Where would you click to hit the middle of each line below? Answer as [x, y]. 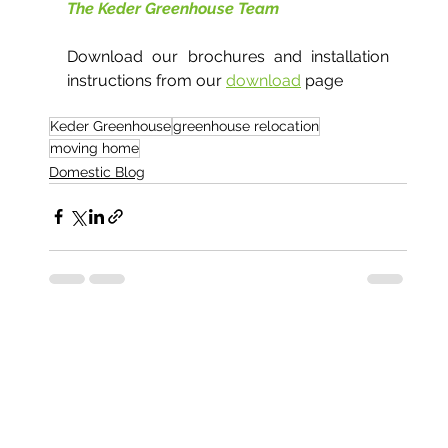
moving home [94, 147]
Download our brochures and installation [228, 56]
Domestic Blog [97, 171]
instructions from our [146, 80]
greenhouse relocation [246, 125]
